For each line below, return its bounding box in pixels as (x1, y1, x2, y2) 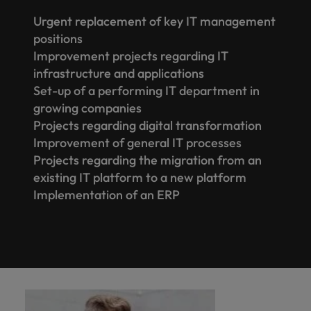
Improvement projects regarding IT (33, 47, 228, 64)
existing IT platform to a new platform (33, 169, 246, 185)
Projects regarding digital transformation (33, 117, 262, 133)
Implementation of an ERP (33, 186, 180, 203)
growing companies (33, 99, 142, 116)
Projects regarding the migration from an (33, 151, 262, 168)
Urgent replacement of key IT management (33, 12, 276, 29)
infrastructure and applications (33, 65, 204, 81)
